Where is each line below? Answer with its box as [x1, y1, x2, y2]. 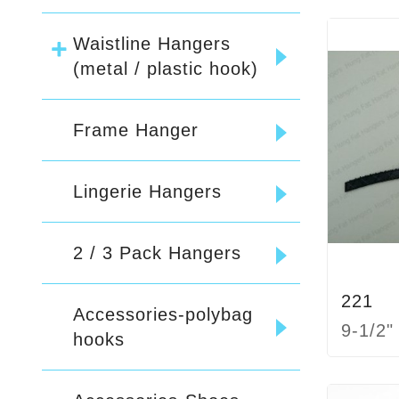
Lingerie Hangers [73, 182, 222, 202]
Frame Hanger [73, 120, 199, 141]
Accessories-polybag [73, 305, 253, 325]
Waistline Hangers [73, 34, 231, 54]
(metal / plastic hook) [73, 59, 258, 79]
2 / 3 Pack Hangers [73, 243, 241, 264]
